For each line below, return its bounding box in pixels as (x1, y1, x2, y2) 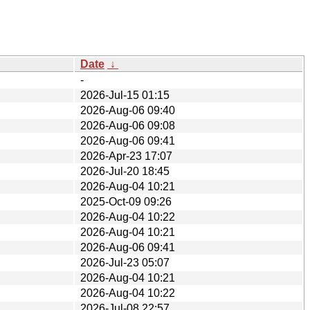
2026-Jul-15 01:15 (80, 89, 170, 101)
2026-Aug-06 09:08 (80, 119, 175, 131)
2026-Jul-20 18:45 (80, 165, 170, 177)
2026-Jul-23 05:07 (80, 256, 170, 268)
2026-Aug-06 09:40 (80, 104, 175, 116)
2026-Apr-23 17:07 (80, 149, 172, 162)
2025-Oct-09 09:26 (80, 195, 172, 208)
